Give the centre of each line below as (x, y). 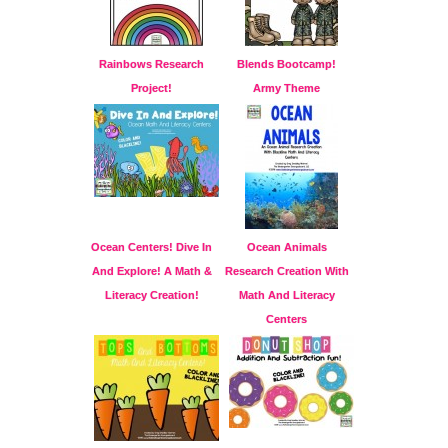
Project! (151, 88)
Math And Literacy (286, 295)
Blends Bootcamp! (286, 64)
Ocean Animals (286, 247)
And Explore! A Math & (151, 271)
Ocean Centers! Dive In (151, 247)
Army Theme (286, 88)
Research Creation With (286, 271)
